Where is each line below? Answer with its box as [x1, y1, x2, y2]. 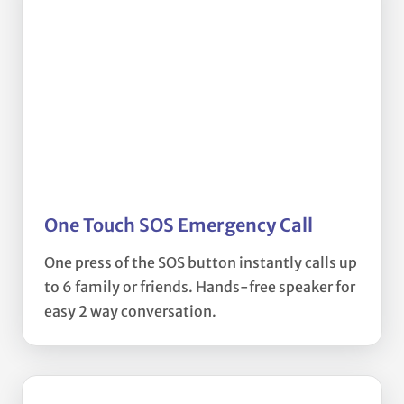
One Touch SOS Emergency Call [44, 213, 313, 236]
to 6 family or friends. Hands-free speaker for [44, 277, 355, 296]
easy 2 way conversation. [44, 301, 216, 320]
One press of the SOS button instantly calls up [44, 252, 357, 271]
